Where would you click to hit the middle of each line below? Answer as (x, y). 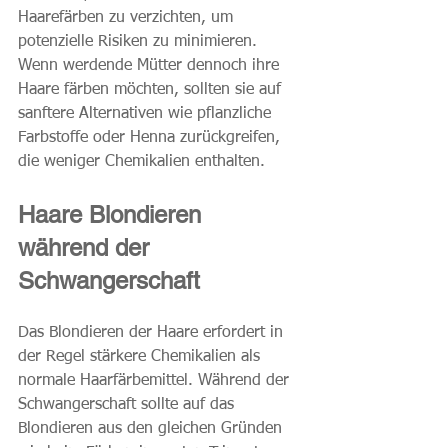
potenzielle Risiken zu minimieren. (140, 42)
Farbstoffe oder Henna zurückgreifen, (151, 138)
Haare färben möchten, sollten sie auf (152, 90)
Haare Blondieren (113, 215)
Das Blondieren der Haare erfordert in (153, 333)
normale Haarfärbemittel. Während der (156, 381)
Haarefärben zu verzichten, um (128, 18)
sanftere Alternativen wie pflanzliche (147, 114)
